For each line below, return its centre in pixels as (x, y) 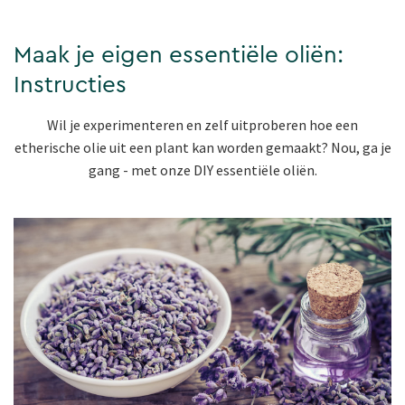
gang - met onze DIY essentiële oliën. (202, 170)
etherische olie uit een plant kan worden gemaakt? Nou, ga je (202, 148)
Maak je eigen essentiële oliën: (179, 56)
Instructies (70, 85)
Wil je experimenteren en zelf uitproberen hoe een (202, 125)
